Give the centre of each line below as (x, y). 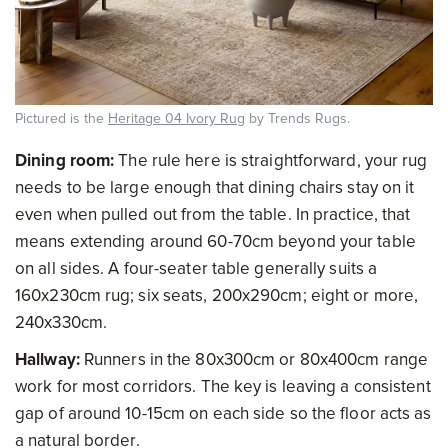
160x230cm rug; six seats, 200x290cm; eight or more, (217, 296)
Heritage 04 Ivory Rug (176, 119)
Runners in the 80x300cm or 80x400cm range (254, 360)
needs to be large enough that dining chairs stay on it (215, 188)
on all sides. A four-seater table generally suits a (196, 269)
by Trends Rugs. (297, 119)
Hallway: (47, 360)
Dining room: (67, 161)
